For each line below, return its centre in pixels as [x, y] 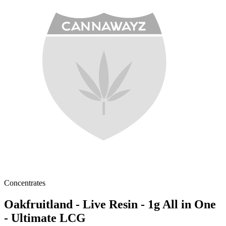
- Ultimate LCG [45, 218]
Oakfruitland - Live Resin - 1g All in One [110, 205]
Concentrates [25, 183]
